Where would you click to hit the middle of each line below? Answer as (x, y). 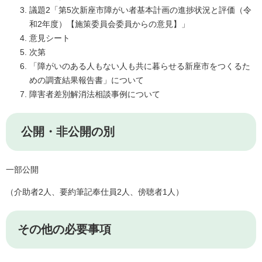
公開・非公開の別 (66, 132)
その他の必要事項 (64, 230)
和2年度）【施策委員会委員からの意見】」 (109, 24)
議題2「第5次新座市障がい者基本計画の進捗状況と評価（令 (140, 10)
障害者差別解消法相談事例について (95, 94)
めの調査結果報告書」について (87, 80)
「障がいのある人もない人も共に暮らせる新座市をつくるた (140, 66)
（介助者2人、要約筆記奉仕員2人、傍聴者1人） (95, 192)
